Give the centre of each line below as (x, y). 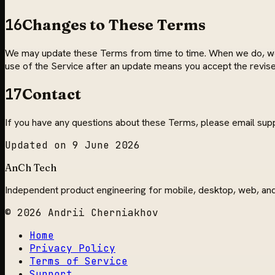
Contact (52, 94)
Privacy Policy (72, 248)
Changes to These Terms (114, 25)
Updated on (39, 145)
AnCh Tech (31, 167)
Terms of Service (79, 261)
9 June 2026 (106, 145)
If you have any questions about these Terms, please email (131, 122)
